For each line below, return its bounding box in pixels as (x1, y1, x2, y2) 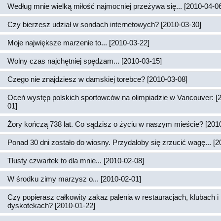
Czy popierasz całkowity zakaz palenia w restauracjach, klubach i (7, 193, 219, 201)
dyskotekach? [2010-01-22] (7, 201, 95, 210)
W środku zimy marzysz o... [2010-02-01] (7, 175, 141, 183)
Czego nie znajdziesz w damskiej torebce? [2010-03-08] (7, 75, 187, 83)
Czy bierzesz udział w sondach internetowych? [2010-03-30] (7, 20, 201, 29)
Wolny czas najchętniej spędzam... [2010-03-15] (7, 57, 162, 65)
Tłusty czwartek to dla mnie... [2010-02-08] (7, 156, 144, 165)
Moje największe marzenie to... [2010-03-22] (7, 38, 149, 47)
